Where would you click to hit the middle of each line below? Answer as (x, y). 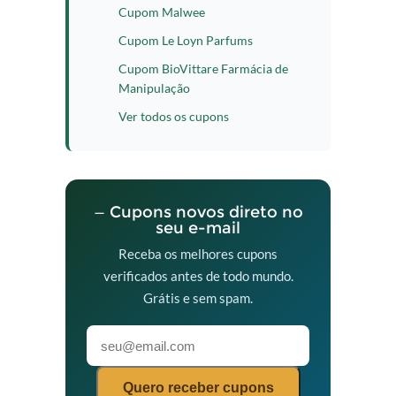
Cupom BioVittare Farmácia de (203, 69)
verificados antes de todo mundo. (198, 276)
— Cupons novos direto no (198, 212)
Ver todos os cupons (174, 116)
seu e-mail (198, 228)
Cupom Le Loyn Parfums (186, 40)
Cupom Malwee (162, 12)
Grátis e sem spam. (198, 298)
